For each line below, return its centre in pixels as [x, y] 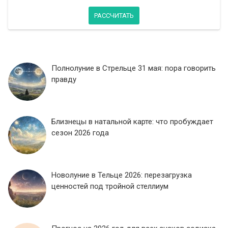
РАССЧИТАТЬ [114, 15]
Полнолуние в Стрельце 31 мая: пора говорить [134, 68]
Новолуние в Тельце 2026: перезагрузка [122, 175]
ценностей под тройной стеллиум [110, 186]
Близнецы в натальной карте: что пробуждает [132, 121]
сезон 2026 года [80, 133]
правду [64, 79]
